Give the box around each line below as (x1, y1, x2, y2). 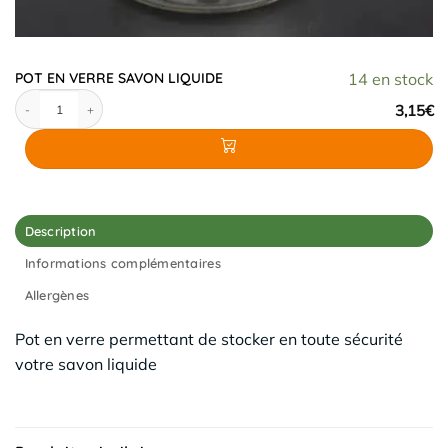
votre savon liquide (15, 353, 157, 374)
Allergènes (24, 286, 90, 303)
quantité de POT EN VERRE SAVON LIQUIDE (14, 89, 235, 103)
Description (24, 222, 97, 239)
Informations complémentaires (24, 254, 221, 271)
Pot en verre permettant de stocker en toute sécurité (15, 328, 403, 349)
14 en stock (348, 69, 433, 89)
